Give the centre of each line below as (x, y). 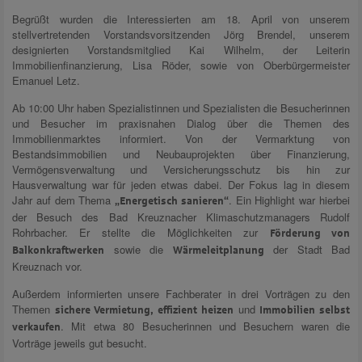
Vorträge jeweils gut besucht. (80, 343)
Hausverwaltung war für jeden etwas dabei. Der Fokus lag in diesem (181, 184)
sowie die (139, 249)
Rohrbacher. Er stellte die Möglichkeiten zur (141, 232)
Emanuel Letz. (46, 80)
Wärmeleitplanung (218, 250)
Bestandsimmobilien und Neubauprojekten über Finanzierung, (181, 154)
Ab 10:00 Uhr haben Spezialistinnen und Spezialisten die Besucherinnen (181, 107)
